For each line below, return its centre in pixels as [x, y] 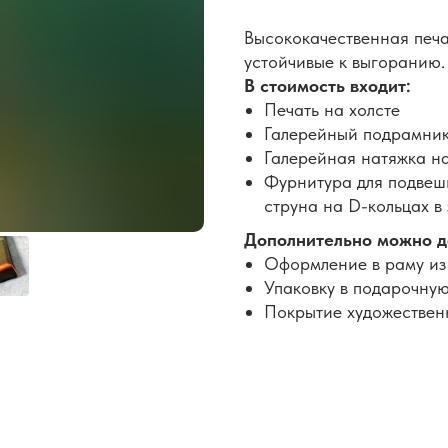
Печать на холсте [332, 110]
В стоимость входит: [327, 86]
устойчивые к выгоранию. [344, 62]
